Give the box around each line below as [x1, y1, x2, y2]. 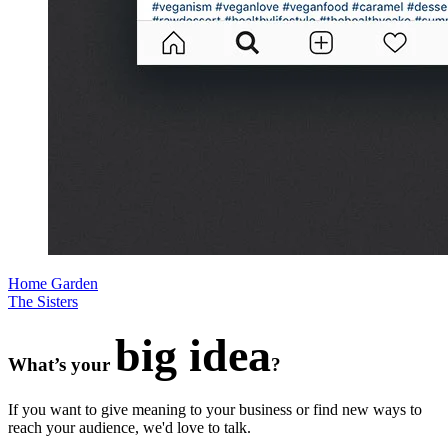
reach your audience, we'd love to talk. [8, 419, 251, 437]
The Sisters [8, 292, 78, 310]
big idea [115, 330, 271, 382]
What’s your [8, 354, 115, 376]
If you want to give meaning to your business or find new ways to [8, 401, 422, 419]
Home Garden [8, 274, 98, 292]
